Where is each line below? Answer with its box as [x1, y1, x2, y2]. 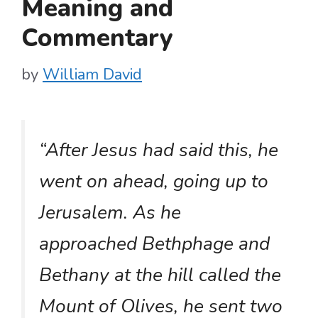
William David [43, 63, 142, 85]
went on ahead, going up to [39, 168, 268, 194]
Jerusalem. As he [39, 199, 181, 225]
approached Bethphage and [39, 230, 270, 256]
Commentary [21, 21, 173, 55]
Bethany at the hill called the [39, 261, 281, 287]
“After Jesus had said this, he [39, 136, 278, 163]
